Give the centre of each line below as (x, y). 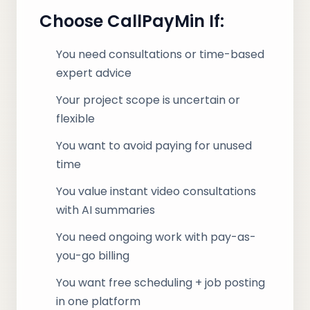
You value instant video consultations (156, 191)
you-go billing (93, 256)
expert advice (94, 73)
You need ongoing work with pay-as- (156, 237)
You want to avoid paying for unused (154, 146)
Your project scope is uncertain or (148, 100)
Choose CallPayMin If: (132, 21)
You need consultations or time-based (160, 54)
